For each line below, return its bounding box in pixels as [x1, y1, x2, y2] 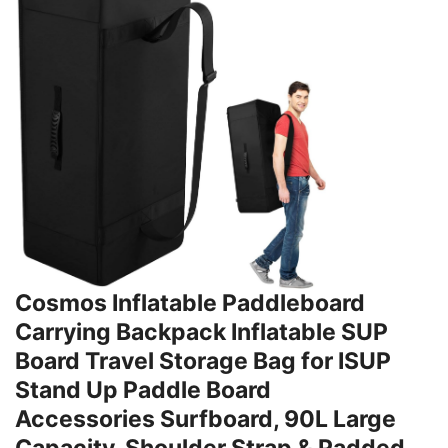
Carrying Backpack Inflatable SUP [15, 318, 388, 347]
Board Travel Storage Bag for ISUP [15, 347, 391, 376]
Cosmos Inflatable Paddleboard [15, 289, 365, 318]
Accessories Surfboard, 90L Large [15, 405, 396, 434]
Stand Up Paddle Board [15, 376, 271, 405]
